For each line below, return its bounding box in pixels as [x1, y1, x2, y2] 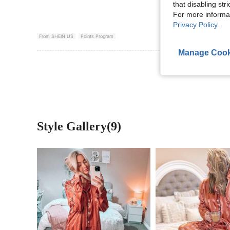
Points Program [81, 33, 113, 39]
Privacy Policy [173, 21, 217, 29]
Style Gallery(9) [37, 120, 121, 133]
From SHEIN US [39, 33, 73, 39]
